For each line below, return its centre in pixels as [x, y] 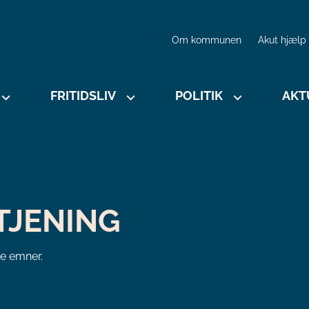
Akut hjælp [282, 40]
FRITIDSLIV [83, 96]
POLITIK [199, 96]
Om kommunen [207, 40]
